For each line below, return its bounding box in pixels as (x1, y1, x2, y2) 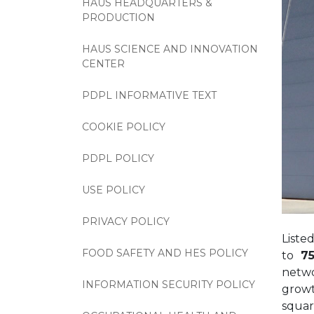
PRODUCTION (82, 11, 155, 24)
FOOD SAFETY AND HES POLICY (82, 247, 248, 259)
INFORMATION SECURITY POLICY (82, 278, 255, 291)
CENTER (82, 57, 125, 70)
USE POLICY (82, 184, 145, 196)
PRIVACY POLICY (82, 215, 170, 228)
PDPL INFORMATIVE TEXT (82, 89, 217, 102)
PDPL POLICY (82, 152, 154, 165)
